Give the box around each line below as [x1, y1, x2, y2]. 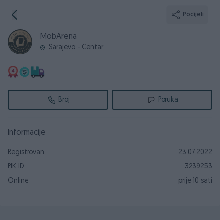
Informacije [8, 129, 46, 137]
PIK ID [8, 163, 24, 170]
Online [8, 177, 28, 185]
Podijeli [183, 12, 204, 18]
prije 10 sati [178, 177, 212, 185]
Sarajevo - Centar [48, 44, 103, 51]
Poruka [158, 96, 178, 104]
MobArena [40, 33, 77, 41]
